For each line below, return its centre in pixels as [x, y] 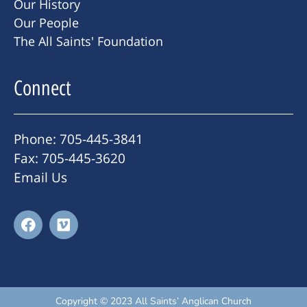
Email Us [40, 177]
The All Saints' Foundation [88, 41]
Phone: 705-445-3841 [78, 139]
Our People [46, 22]
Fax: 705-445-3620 [70, 158]
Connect [42, 88]
